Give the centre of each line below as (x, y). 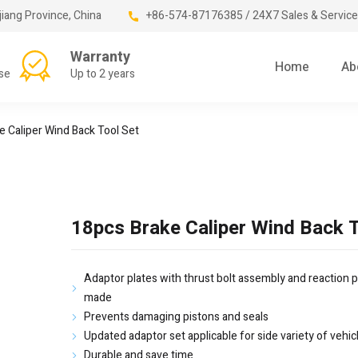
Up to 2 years (103, 74)
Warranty (100, 57)
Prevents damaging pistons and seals (176, 317)
